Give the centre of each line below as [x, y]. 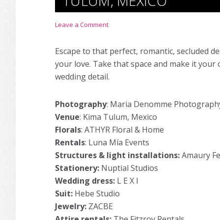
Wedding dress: [86, 181]
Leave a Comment [82, 25]
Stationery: [78, 168]
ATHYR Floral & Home [124, 130]
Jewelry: [71, 206]
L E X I [128, 181]
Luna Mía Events [119, 142]
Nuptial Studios [130, 168]
